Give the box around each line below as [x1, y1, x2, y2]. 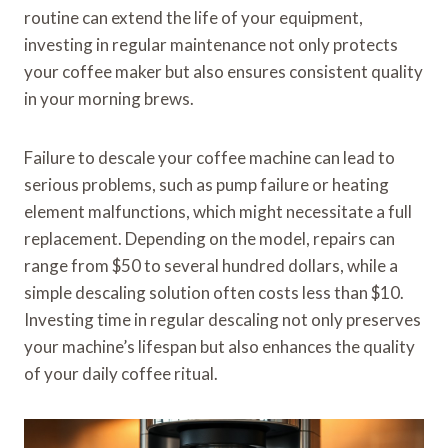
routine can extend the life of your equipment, [24, 7, 363, 29]
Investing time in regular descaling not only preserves [24, 309, 421, 331]
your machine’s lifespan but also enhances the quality [24, 336, 415, 358]
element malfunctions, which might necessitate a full [24, 201, 412, 223]
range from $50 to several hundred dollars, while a [24, 255, 398, 277]
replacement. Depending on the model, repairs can [24, 228, 395, 250]
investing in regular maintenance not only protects [24, 34, 398, 56]
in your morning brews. [24, 88, 194, 110]
